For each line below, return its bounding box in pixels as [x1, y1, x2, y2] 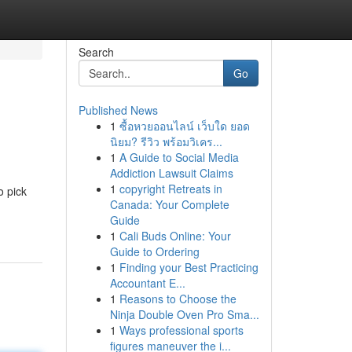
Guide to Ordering [109, 244, 200, 259]
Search [78, 44, 114, 60]
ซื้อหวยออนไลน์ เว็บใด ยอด [119, 118, 250, 134]
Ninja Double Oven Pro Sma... [109, 306, 259, 322]
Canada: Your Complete [109, 196, 229, 212]
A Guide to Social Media [119, 149, 239, 165]
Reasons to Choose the [119, 291, 236, 306]
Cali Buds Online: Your [119, 228, 231, 244]
